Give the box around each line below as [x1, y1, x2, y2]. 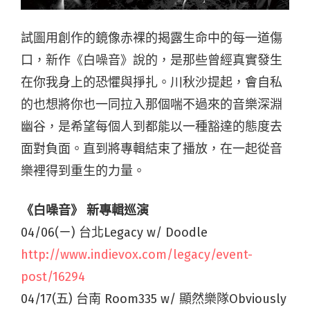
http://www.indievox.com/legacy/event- [21, 247, 253, 263]
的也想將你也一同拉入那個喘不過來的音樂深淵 [21, 97, 282, 113]
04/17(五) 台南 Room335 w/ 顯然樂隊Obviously [21, 291, 286, 307]
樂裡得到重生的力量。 [21, 163, 145, 179]
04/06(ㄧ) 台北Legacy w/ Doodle [21, 225, 208, 241]
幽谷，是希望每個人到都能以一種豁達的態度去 [21, 119, 282, 135]
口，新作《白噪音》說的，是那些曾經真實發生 [21, 53, 282, 69]
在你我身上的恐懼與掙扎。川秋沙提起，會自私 [21, 75, 282, 91]
